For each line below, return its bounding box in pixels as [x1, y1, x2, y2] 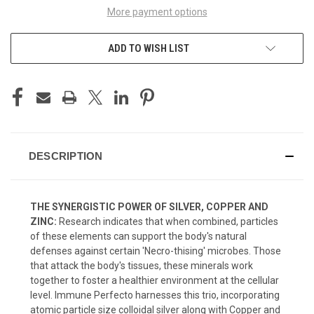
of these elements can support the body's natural [30, 230, 247, 242]
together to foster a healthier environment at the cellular [30, 274, 279, 286]
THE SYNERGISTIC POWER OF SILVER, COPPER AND [30, 200, 268, 212]
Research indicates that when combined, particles [59, 215, 278, 227]
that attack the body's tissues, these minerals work [30, 259, 253, 271]
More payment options [107, 6, 207, 18]
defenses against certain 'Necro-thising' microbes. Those [30, 245, 281, 257]
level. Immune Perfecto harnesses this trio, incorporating [30, 289, 280, 301]
